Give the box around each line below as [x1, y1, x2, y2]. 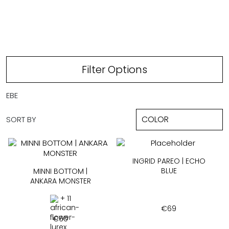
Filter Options [82, 62, 147, 77]
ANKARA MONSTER [30, 176, 91, 186]
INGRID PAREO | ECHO [132, 156, 205, 166]
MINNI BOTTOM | [33, 166, 87, 176]
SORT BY [6, 114, 36, 125]
